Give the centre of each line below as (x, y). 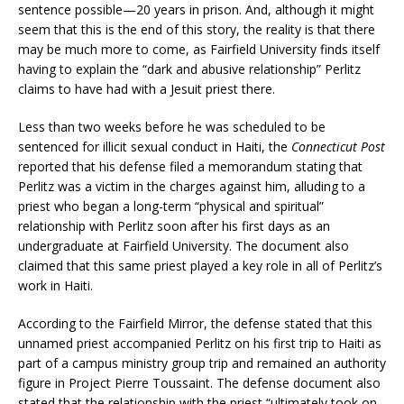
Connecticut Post (338, 146)
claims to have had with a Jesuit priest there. (147, 88)
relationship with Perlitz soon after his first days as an (174, 225)
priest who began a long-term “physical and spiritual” (171, 206)
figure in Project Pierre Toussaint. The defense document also (199, 382)
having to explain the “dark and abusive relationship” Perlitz (189, 69)
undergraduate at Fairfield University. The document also (184, 245)
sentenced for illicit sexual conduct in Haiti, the (155, 146)
